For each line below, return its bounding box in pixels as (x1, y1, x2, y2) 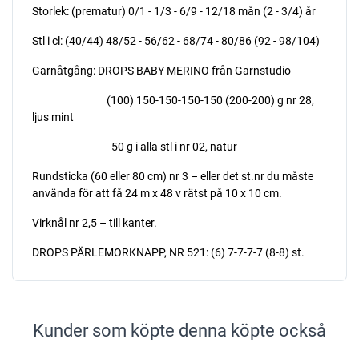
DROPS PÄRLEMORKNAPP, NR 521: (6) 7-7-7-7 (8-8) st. (32, 246, 305, 260)
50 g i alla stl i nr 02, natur (32, 140, 237, 154)
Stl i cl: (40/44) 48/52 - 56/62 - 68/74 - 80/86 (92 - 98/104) (32, 34, 320, 48)
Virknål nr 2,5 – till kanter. (32, 216, 157, 230)
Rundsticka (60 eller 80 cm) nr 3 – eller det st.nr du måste (32, 170, 313, 184)
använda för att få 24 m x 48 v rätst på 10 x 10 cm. (32, 187, 282, 200)
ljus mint (32, 111, 74, 124)
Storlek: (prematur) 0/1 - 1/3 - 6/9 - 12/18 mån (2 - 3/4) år (32, 5, 316, 18)
